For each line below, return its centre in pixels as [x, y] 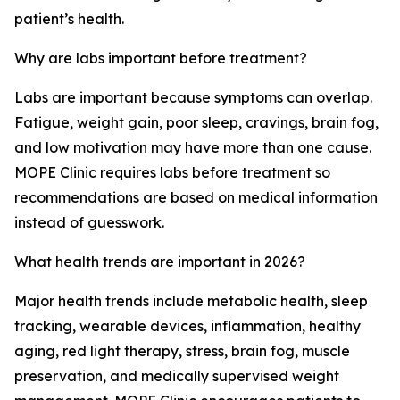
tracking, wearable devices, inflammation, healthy [187, 326]
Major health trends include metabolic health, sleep [191, 301]
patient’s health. [69, 19]
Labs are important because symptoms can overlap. [193, 98]
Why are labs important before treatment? [161, 58]
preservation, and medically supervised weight [177, 376]
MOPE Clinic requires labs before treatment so [172, 173]
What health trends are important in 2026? [160, 262]
